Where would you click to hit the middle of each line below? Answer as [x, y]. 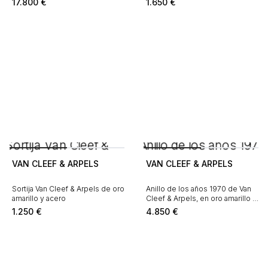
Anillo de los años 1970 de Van [199, 189]
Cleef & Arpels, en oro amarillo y [201, 198]
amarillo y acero [39, 198]
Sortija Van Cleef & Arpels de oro [68, 189]
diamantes [164, 208]
